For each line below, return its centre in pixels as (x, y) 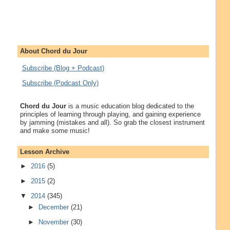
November (55, 222)
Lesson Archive (44, 151)
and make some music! (55, 131)
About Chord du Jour (53, 51)
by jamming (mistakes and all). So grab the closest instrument (112, 123)
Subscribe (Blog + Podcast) (63, 68)
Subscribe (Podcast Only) (60, 83)
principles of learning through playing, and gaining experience (110, 114)
